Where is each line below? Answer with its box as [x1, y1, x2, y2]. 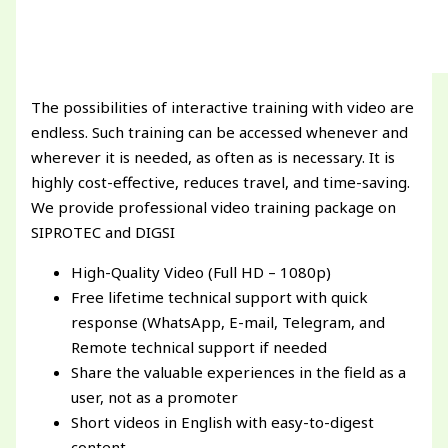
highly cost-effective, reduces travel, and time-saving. [31, 172, 411, 193]
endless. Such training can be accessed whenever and [31, 122, 409, 143]
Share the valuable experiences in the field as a [71, 362, 407, 383]
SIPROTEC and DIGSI [31, 222, 176, 243]
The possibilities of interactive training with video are [31, 97, 415, 118]
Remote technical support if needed [71, 337, 328, 358]
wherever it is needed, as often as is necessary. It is [31, 147, 396, 168]
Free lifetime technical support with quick [71, 287, 369, 308]
